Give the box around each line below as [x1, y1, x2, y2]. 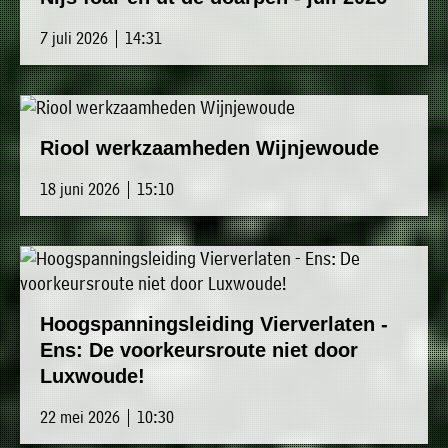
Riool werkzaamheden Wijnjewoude [40, 137, 379, 160]
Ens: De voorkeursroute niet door [40, 339, 358, 362]
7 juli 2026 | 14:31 [40, 27, 162, 49]
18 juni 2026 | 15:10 [40, 178, 174, 200]
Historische [20, 23, 152, 43]
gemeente [20, 271, 113, 291]
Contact [20, 178, 104, 198]
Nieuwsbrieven [20, 240, 175, 260]
